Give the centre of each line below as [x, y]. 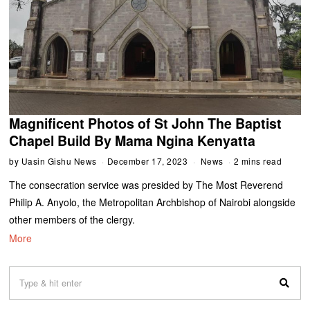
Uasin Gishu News [59, 161]
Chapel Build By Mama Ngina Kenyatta [133, 140]
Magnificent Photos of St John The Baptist [146, 123]
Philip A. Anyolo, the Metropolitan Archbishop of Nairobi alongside [153, 202]
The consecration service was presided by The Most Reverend [146, 184]
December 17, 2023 [147, 161]
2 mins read [258, 161]
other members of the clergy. [74, 219]
